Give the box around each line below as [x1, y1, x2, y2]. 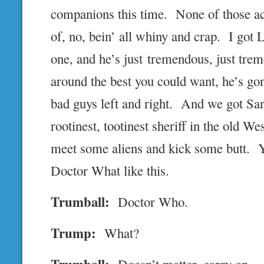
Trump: [51, 223, 97, 243]
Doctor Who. [110, 193, 189, 211]
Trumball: [51, 192, 110, 212]
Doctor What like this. [51, 161, 170, 180]
